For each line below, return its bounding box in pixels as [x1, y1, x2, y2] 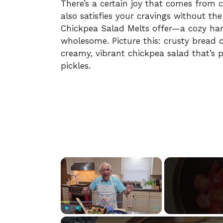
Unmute [79, 216, 96, 221]
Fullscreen [155, 216, 178, 221]
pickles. [61, 61, 91, 71]
